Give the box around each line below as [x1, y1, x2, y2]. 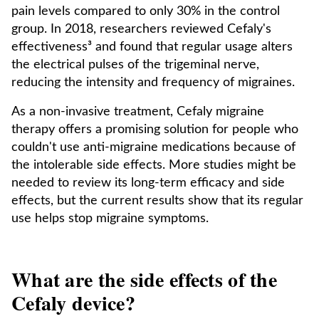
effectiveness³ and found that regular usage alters [11, 41, 293, 53]
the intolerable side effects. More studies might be [11, 159, 296, 172]
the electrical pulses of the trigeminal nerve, [11, 58, 259, 71]
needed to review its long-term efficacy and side [11, 177, 285, 189]
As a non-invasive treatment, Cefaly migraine [11, 105, 264, 118]
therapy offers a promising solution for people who [11, 123, 298, 136]
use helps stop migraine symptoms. [11, 212, 209, 225]
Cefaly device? [11, 288, 135, 318]
